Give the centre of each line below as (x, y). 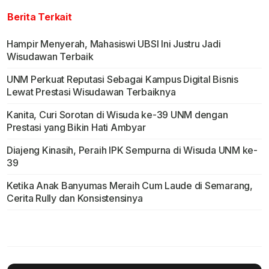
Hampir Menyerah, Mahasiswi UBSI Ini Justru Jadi (113, 44)
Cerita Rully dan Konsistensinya (74, 198)
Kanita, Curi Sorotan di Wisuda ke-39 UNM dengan (117, 115)
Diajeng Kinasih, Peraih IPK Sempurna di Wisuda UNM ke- (132, 150)
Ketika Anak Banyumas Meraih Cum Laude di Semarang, (129, 186)
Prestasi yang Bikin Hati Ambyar (76, 128)
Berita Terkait (40, 17)
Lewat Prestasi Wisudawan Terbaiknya (91, 92)
